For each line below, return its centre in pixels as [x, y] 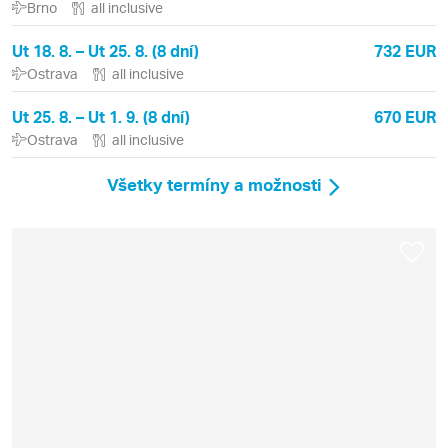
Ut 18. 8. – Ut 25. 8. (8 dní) [105, 50]
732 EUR [405, 50]
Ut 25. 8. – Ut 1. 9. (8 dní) [101, 116]
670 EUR [405, 116]
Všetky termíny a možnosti [214, 184]
